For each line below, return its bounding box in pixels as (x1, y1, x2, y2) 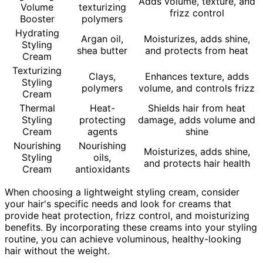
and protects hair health (143, 157, 250, 169)
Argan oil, (81, 32, 123, 45)
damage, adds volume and (138, 113, 255, 126)
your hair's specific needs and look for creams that (5, 197, 231, 210)
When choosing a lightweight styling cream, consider (5, 186, 240, 198)
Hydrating (15, 26, 59, 39)
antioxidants (75, 163, 130, 175)
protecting (79, 113, 126, 126)
